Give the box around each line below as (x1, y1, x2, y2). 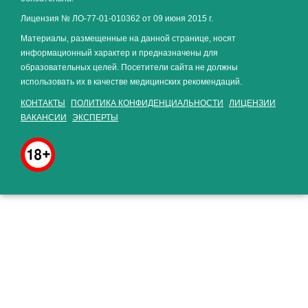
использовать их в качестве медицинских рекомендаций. (21, 77, 242, 87)
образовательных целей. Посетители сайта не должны (21, 63, 238, 72)
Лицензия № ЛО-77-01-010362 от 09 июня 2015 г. (21, 14, 213, 23)
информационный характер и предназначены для (21, 48, 218, 58)
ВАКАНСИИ (21, 113, 67, 122)
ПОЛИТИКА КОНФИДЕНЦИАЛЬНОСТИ (71, 98, 223, 108)
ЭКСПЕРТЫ (72, 113, 118, 122)
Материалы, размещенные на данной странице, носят (21, 34, 236, 43)
